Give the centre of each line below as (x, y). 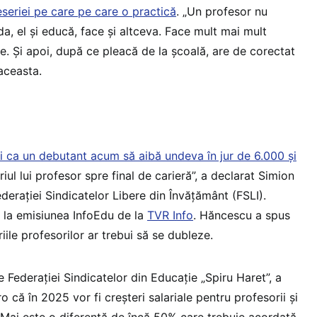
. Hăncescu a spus (242, 215)
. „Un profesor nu (222, 11)
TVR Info (170, 215)
